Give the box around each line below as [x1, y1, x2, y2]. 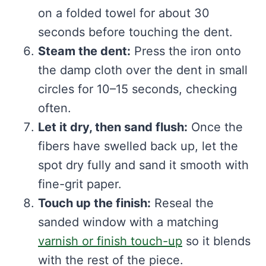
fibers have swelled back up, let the [38, 138, 238, 153]
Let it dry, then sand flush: [38, 119, 188, 134]
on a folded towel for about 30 [38, 5, 210, 20]
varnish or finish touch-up [38, 233, 182, 248]
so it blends [182, 233, 251, 248]
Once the [188, 119, 243, 134]
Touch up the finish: [38, 195, 151, 210]
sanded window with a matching [38, 214, 218, 229]
